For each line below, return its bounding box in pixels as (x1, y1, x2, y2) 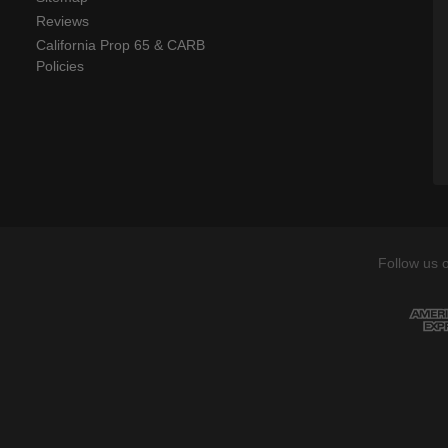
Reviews (36, 13, 89, 30)
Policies (36, 58, 84, 75)
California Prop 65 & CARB (36, 37, 205, 54)
